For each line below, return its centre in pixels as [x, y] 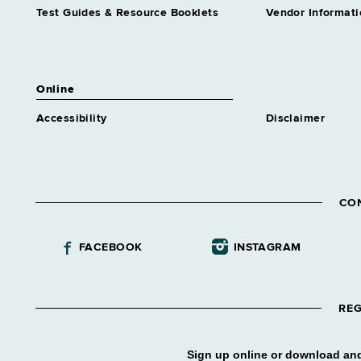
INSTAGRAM [267, 247]
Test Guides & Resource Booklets [128, 13]
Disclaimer [295, 118]
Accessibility [72, 118]
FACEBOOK [111, 247]
